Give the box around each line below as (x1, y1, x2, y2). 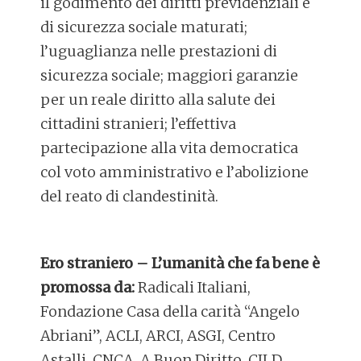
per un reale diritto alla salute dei (40, 90, 276, 110)
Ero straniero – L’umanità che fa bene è (40, 254, 321, 273)
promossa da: (40, 278, 135, 297)
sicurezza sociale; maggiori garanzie (40, 66, 299, 85)
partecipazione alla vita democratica (40, 139, 299, 158)
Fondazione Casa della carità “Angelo (40, 302, 301, 322)
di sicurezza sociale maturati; (40, 18, 248, 37)
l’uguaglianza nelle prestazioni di (40, 42, 278, 61)
